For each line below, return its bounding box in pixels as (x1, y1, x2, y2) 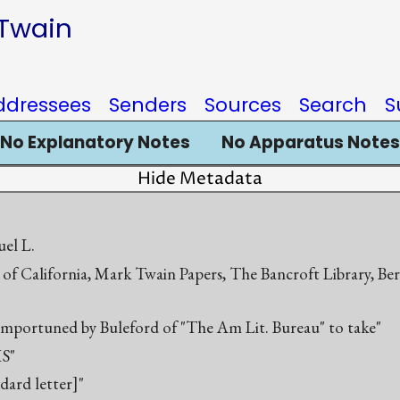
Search (299, 92, 367, 118)
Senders (109, 92, 187, 118)
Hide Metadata (137, 168, 262, 190)
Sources (204, 92, 281, 118)
